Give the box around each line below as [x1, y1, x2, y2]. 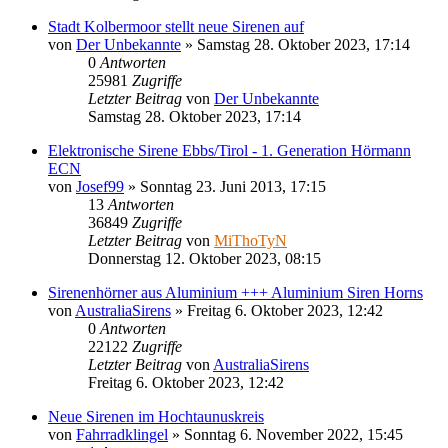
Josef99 [76, 177, 124, 195]
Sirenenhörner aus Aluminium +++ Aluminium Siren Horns [48, 283, 423, 301]
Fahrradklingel [76, 425, 168, 443]
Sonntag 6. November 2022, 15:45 [184, 425, 403, 443]
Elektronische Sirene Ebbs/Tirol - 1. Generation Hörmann [48, 141, 411, 159]
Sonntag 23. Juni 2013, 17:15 [140, 177, 326, 195]
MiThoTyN [214, 231, 287, 249]
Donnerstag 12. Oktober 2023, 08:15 [88, 249, 321, 267]
